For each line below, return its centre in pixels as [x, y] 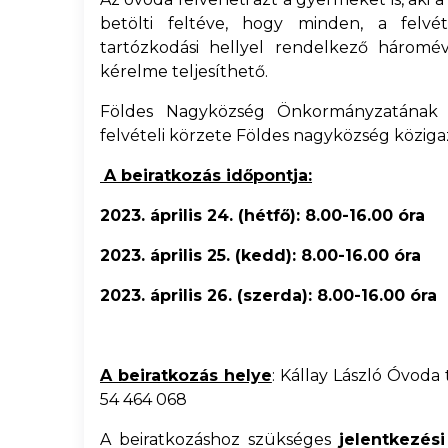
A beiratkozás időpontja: [208, 175]
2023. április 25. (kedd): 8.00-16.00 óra [260, 255]
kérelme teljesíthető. [184, 71]
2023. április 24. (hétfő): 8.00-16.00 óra [262, 215]
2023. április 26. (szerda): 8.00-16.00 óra [268, 295]
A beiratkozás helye [186, 375]
